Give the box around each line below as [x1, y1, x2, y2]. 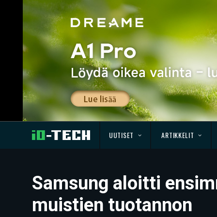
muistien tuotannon [32, 194, 192, 216]
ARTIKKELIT [161, 130, 194, 140]
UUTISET [109, 130, 134, 140]
